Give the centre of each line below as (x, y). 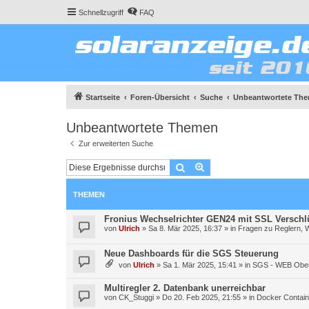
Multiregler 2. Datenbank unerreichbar (185, 288)
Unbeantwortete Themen (142, 127)
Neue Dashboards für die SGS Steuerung (191, 253)
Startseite (103, 97)
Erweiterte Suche (241, 167)
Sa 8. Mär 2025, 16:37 (185, 228)
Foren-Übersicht (160, 97)
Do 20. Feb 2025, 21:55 (201, 297)
